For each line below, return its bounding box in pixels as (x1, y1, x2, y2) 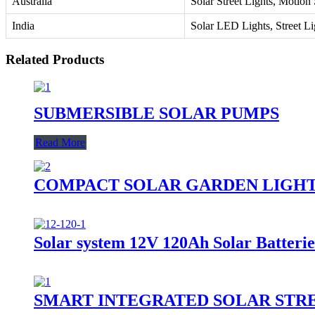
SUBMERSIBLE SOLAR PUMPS (34, 103, 279, 122)
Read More (35, 136, 85, 149)
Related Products (6, 51, 104, 67)
